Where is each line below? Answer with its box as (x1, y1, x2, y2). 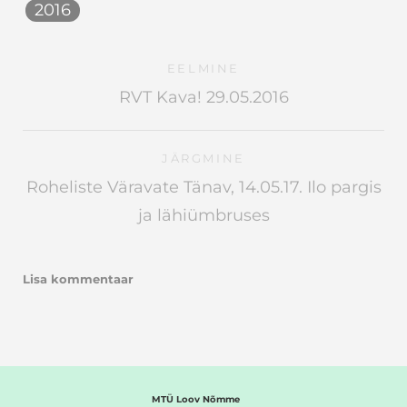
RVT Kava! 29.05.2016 (118, 86, 289, 107)
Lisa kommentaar (23, 271, 134, 286)
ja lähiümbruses (137, 204, 270, 225)
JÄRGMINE (162, 150, 245, 165)
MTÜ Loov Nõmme (152, 393, 240, 405)
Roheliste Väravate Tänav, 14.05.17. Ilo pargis (25, 176, 382, 197)
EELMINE (166, 60, 241, 75)
